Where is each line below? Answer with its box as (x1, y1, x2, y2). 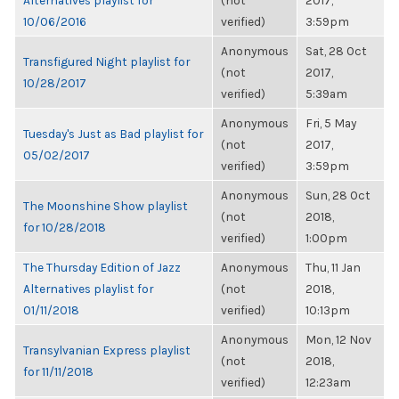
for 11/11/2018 (23, 364, 94, 379)
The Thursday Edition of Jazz (23, 260, 181, 274)
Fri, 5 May (305, 116, 356, 130)
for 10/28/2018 (23, 220, 106, 234)
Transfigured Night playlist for (23, 54, 190, 69)
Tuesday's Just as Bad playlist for (23, 126, 203, 141)
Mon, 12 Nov (305, 332, 371, 346)
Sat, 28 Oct (305, 44, 367, 58)
